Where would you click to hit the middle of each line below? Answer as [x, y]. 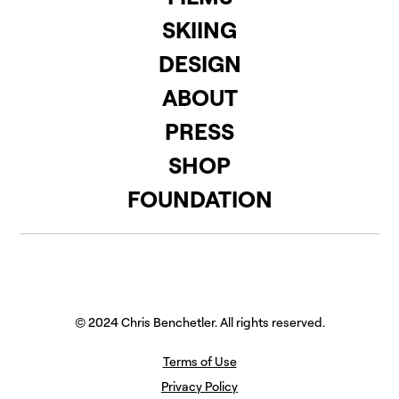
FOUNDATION [199, 199]
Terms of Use [199, 362]
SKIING [199, 30]
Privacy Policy [199, 387]
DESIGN [199, 64]
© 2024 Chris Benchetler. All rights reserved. [199, 322]
